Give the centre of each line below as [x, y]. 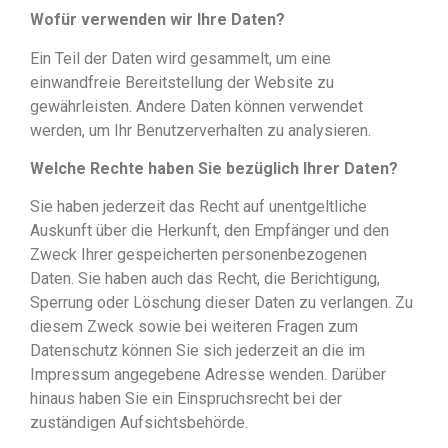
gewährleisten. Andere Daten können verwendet [196, 106]
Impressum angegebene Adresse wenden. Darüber [208, 375]
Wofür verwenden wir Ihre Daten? [157, 20]
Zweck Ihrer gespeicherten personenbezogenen [198, 255]
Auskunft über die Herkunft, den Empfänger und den [209, 231]
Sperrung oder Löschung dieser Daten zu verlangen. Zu [221, 303]
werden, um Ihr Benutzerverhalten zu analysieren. [200, 130]
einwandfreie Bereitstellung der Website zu [182, 82]
